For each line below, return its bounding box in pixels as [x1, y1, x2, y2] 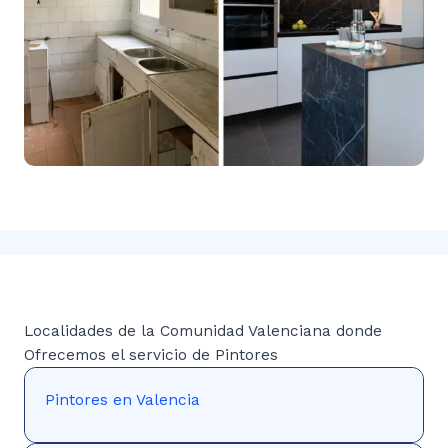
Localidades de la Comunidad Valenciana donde [24, 321, 382, 340]
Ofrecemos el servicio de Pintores [24, 345, 278, 364]
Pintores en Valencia [45, 390, 200, 409]
